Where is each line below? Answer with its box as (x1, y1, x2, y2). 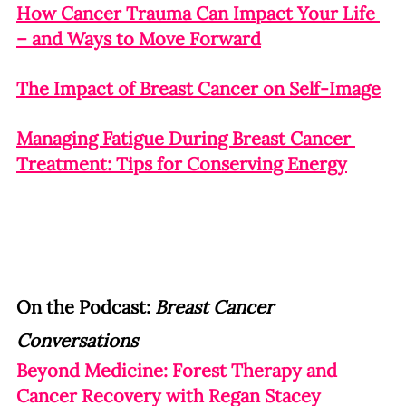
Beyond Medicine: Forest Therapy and (16, 358, 342, 382)
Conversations (16, 328, 138, 352)
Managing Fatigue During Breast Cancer (16, 126, 355, 150)
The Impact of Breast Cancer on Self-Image (16, 76, 381, 100)
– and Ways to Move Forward (16, 26, 261, 50)
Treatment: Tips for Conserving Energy (16, 151, 347, 175)
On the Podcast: (16, 295, 155, 318)
